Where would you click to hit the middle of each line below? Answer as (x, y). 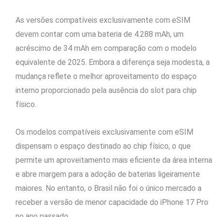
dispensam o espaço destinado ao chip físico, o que (103, 146)
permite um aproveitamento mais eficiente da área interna (114, 160)
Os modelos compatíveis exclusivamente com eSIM (104, 132)
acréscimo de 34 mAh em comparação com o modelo (106, 48)
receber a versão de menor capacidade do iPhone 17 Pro (112, 202)
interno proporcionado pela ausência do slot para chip (106, 90)
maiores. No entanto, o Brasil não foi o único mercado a (108, 188)
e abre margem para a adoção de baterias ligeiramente (108, 174)
